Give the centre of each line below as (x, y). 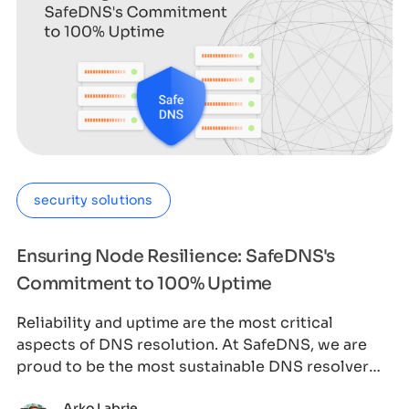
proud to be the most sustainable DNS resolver (192, 366)
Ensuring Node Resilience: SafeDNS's (176, 256)
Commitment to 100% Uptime (144, 283)
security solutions (93, 199)
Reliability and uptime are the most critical (174, 322)
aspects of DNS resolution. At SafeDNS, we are (191, 344)
